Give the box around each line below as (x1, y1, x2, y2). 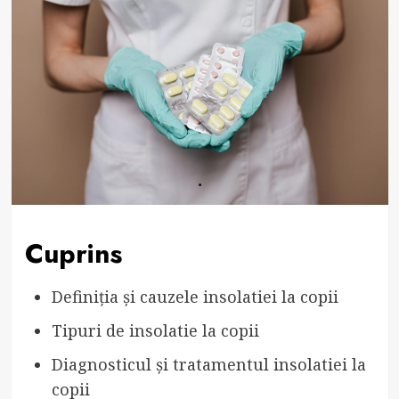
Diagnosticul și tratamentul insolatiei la (51, 353, 366, 375)
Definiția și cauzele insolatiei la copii (51, 285, 338, 307)
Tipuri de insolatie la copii (51, 319, 259, 341)
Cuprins (24, 233, 122, 273)
